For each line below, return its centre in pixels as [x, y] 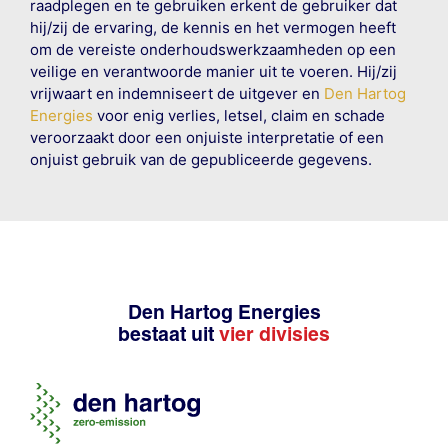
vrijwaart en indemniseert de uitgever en [176, 93]
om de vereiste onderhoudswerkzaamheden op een [212, 49]
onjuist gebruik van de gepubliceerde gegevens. [200, 159]
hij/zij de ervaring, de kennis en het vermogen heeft [212, 27]
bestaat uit [168, 333]
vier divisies [274, 333]
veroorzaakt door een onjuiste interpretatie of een [206, 137]
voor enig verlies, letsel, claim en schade [238, 115]
